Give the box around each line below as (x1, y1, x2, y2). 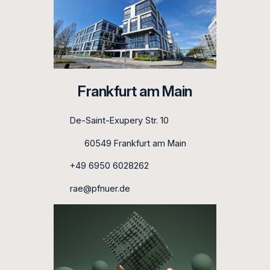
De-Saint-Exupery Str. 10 (69, 115, 169, 127)
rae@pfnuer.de (69, 183, 130, 194)
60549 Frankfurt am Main (84, 137, 186, 149)
